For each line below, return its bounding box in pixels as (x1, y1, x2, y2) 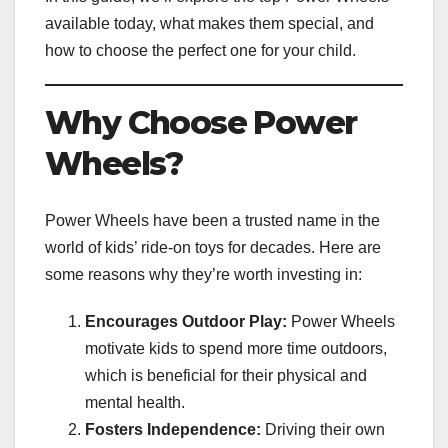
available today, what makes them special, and (45, 15, 374, 33)
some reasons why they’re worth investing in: (45, 265, 362, 283)
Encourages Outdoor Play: (85, 312, 287, 330)
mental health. (85, 393, 185, 411)
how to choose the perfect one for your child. (45, 42, 356, 60)
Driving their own (261, 420, 385, 438)
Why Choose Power (45, 103, 357, 143)
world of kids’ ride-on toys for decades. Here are (45, 238, 381, 256)
